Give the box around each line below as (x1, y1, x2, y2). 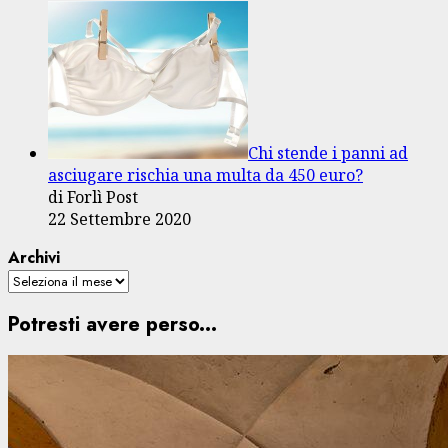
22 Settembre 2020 (48, 208, 191, 231)
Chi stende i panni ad (248, 142, 408, 165)
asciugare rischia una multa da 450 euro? (48, 164, 363, 187)
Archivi (8, 246, 60, 270)
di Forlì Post (48, 186, 138, 209)
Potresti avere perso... (8, 309, 217, 339)
